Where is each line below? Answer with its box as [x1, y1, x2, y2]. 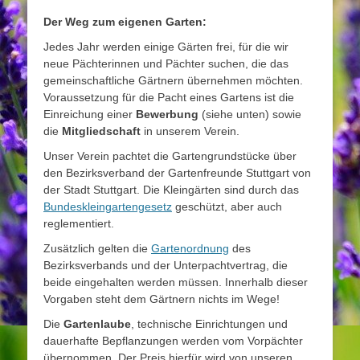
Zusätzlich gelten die [43, 241, 151, 255]
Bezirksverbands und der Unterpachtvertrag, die [43, 258, 288, 272]
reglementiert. [43, 216, 114, 230]
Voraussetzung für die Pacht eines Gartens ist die [43, 90, 294, 104]
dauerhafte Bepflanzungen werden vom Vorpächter [43, 333, 303, 347]
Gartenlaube [63, 317, 131, 330]
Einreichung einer [43, 107, 136, 121]
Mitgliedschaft [62, 124, 141, 137]
